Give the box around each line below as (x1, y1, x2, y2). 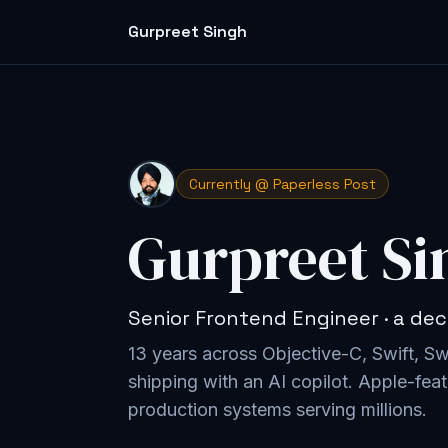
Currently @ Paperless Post (189, 175, 376, 193)
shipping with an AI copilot (128, 371, 348, 392)
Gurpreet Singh (128, 21, 247, 42)
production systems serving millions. (128, 399, 427, 420)
